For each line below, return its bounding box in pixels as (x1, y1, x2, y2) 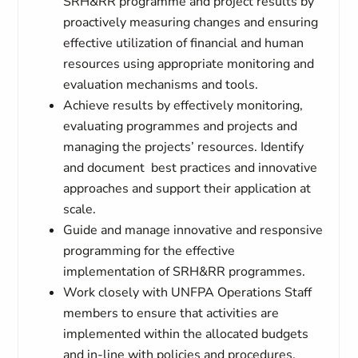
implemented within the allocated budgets (63, 325, 309, 343)
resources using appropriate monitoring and (63, 55, 315, 73)
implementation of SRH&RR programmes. (63, 263, 306, 280)
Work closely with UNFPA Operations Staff (63, 284, 312, 301)
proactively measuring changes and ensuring (63, 14, 319, 31)
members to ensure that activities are (63, 304, 280, 322)
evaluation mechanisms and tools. (63, 76, 259, 93)
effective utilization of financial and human (63, 34, 304, 52)
